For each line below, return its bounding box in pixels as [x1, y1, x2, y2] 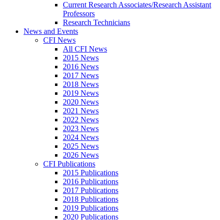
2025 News [63, 141, 99, 150]
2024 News [63, 133, 99, 141]
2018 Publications [63, 194, 118, 203]
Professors [63, 9, 95, 18]
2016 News [63, 62, 99, 71]
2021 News [63, 106, 99, 115]
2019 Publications [63, 203, 118, 212]
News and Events [24, 27, 78, 35]
